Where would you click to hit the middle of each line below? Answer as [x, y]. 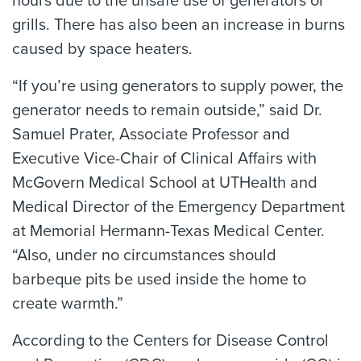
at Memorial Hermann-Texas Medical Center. [168, 231]
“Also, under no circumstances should [144, 255]
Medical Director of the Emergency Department [178, 207]
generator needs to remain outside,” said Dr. [167, 110]
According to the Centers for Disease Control [170, 341]
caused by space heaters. [102, 49]
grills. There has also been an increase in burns [178, 25]
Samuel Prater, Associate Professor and [151, 135]
